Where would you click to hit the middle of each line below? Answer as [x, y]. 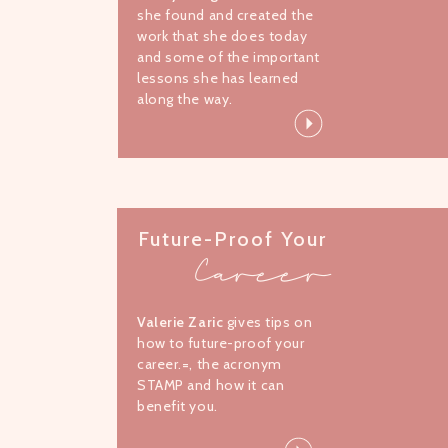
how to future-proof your [221, 343]
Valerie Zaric [182, 322]
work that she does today [222, 36]
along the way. [185, 99]
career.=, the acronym [209, 364]
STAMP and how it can [211, 385]
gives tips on [269, 322]
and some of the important [228, 57]
